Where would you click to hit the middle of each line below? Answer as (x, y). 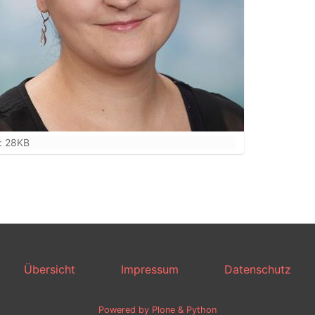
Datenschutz (258, 269)
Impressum (150, 269)
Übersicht (50, 269)
